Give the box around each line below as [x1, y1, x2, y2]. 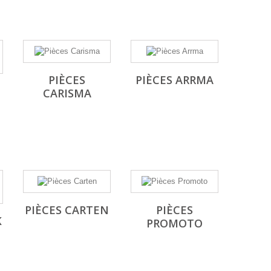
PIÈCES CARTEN [25, 203, 109, 217]
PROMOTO [146, 216, 203, 230]
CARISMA [42, 86, 91, 100]
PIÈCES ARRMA [135, 73, 214, 87]
